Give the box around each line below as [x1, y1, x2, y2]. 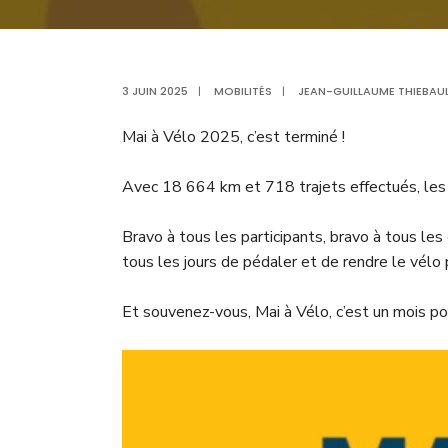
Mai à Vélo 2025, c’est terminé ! [122, 126, 345, 148]
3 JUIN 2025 [122, 83, 188, 99]
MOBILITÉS [214, 83, 272, 99]
